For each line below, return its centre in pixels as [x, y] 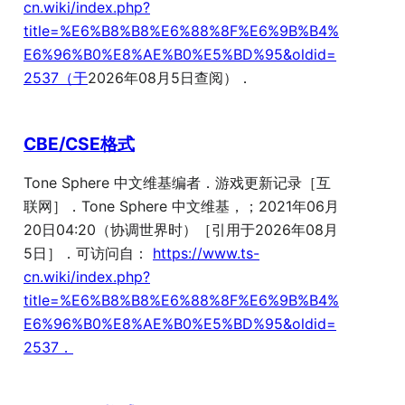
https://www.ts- [206, 254]
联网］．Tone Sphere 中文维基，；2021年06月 [181, 207]
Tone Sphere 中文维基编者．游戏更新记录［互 [177, 183]
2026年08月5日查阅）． [170, 78]
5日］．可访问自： [88, 254]
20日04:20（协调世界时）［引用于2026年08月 [181, 230]
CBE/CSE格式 [79, 143]
